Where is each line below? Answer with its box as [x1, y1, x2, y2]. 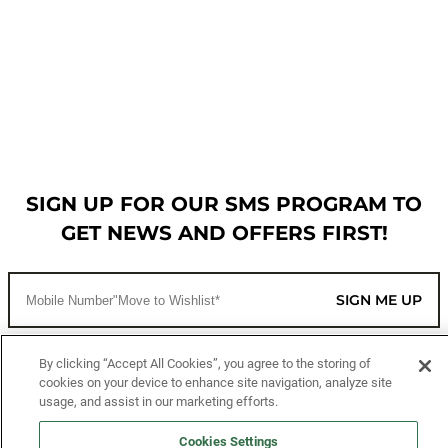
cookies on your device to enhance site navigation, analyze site [38, 375, 392, 390]
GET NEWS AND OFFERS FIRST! [60, 221, 388, 245]
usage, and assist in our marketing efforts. [38, 394, 278, 409]
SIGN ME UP [336, 291, 422, 309]
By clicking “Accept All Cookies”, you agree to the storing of [38, 356, 371, 371]
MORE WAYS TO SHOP [16, 414, 250, 438]
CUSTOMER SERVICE [16, 362, 232, 386]
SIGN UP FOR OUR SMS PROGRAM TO [26, 192, 422, 216]
